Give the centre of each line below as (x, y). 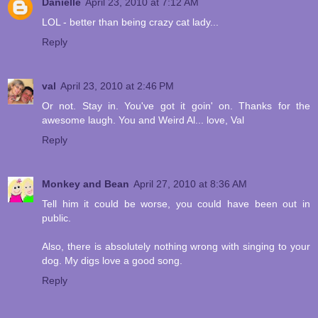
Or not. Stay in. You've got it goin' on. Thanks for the (176, 106)
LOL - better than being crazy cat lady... (130, 22)
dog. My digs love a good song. (112, 261)
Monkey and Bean (86, 184)
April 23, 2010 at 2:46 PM (117, 86)
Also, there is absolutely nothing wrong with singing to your (176, 247)
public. (56, 218)
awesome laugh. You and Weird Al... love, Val (143, 120)
